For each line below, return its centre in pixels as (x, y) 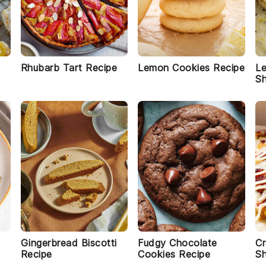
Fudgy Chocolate (178, 243)
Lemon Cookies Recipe (191, 68)
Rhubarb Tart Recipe (69, 68)
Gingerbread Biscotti (69, 243)
